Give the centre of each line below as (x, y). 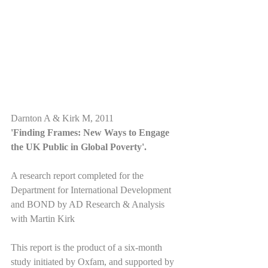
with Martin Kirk (43, 219)
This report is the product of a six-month (88, 248)
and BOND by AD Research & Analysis (89, 205)
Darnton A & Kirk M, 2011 (62, 118)
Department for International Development (92, 190)
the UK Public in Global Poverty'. (79, 147)
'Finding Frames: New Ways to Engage (91, 133)
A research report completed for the (78, 176)
